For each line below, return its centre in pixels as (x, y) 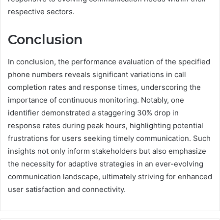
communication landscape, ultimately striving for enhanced (110, 176)
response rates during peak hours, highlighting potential (106, 125)
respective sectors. (41, 12)
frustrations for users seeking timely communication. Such (109, 138)
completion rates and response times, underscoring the (104, 87)
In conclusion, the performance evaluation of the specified (109, 61)
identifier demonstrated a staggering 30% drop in (93, 112)
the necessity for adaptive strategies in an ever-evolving (106, 164)
